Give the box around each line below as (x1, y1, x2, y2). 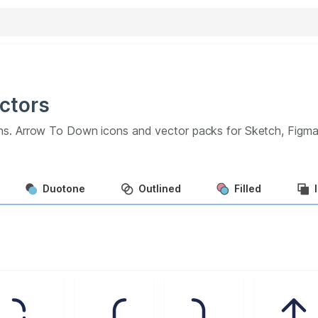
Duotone (43, 182, 85, 194)
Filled (234, 182, 261, 194)
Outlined (138, 182, 181, 194)
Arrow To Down (15, 124, 98, 138)
